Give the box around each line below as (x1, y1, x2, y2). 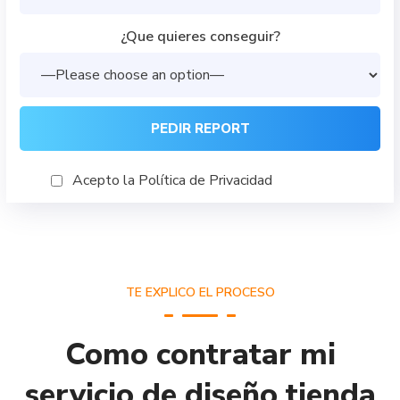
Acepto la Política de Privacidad (72, 171, 273, 191)
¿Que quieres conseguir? (120, 27, 280, 47)
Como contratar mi (64, 334, 336, 376)
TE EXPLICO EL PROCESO (125, 284, 275, 302)
